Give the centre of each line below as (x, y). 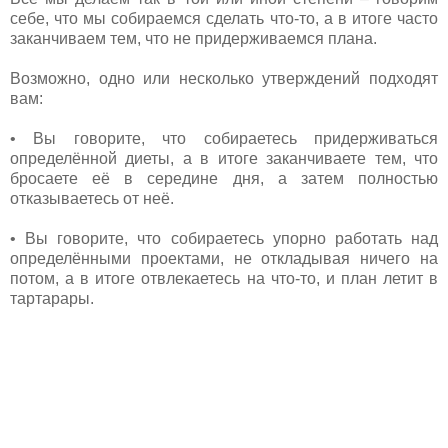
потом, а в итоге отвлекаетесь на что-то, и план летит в (224, 278)
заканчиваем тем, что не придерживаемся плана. (195, 38)
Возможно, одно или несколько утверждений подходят (224, 78)
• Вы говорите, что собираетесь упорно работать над (224, 238)
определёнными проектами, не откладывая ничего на (224, 258)
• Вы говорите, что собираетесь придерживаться (224, 138)
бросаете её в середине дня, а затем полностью (224, 178)
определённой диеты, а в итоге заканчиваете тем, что (224, 158)
